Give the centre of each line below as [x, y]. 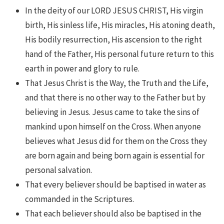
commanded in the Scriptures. [79, 199]
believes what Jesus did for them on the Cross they [116, 141]
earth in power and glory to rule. [82, 68]
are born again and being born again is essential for [115, 155]
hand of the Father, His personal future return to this [119, 54]
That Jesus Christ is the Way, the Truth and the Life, [117, 83]
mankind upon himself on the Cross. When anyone [113, 126]
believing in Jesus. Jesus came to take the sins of [112, 112]
